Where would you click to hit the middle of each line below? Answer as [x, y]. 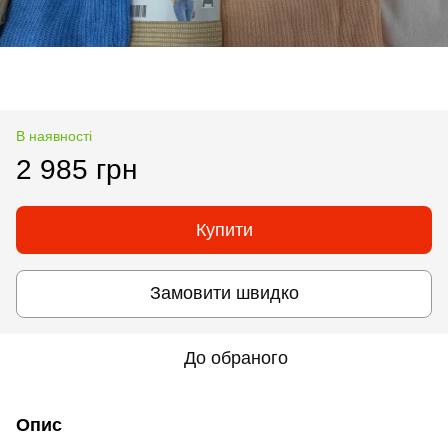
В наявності [54, 135]
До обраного [236, 357]
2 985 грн [76, 169]
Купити [224, 229]
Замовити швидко [224, 293]
